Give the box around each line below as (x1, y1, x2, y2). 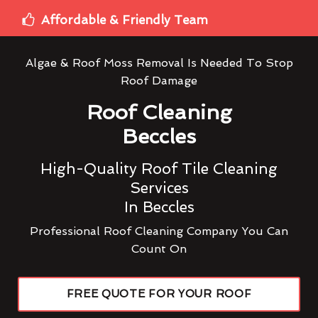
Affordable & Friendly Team (41, 12, 208, 27)
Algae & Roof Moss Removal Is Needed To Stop (25, 55, 293, 70)
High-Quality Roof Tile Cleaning (40, 159, 278, 177)
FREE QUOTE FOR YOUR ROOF (66, 287, 252, 300)
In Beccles (124, 197, 194, 216)
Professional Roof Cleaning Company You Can (30, 224, 288, 238)
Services (129, 178, 189, 197)
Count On (131, 241, 187, 256)
